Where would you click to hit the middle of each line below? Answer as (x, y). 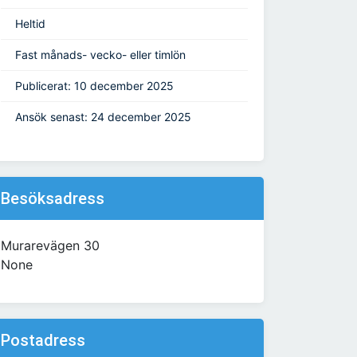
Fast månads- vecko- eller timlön (100, 55)
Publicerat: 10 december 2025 (94, 86)
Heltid (30, 24)
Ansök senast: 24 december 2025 (103, 117)
